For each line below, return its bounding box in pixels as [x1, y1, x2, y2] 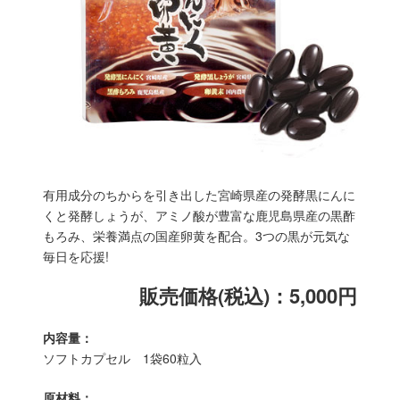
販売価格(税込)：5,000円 [138, 281, 357, 310]
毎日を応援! [43, 247, 110, 265]
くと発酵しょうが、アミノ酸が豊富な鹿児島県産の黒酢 [43, 206, 356, 224]
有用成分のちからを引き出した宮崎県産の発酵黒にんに [43, 186, 356, 204]
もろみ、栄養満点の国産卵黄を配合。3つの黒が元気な [43, 227, 351, 245]
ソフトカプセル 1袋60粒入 [43, 349, 203, 367]
